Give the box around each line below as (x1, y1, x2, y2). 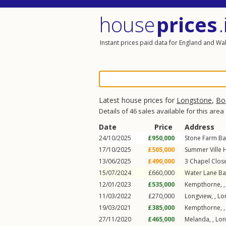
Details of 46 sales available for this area (99, 106, 224, 116)
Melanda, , (185, 215, 215, 223)
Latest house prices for (99, 95, 177, 105)
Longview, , (185, 192, 217, 200)
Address (185, 122, 214, 132)
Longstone (177, 95, 212, 105)
